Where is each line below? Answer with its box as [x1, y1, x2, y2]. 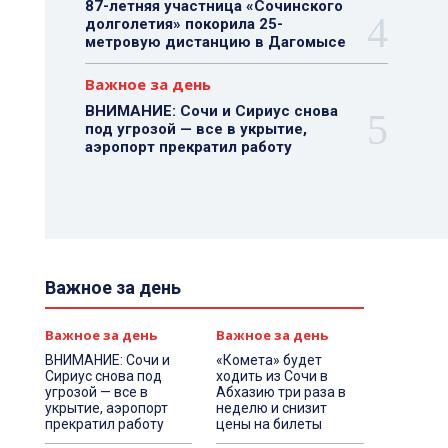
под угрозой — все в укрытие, [84, 120, 307, 138]
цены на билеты [216, 416, 323, 432]
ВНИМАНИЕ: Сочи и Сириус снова [84, 102, 338, 120]
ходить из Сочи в [216, 368, 329, 384]
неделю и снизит [216, 400, 328, 416]
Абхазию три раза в [216, 384, 347, 400]
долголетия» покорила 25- [84, 15, 283, 33]
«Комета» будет [216, 352, 323, 368]
